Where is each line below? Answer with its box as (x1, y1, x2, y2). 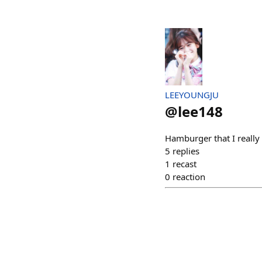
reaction (173, 170, 205, 182)
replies (173, 144, 199, 157)
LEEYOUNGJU (165, 88, 219, 101)
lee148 (178, 101, 223, 121)
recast (173, 157, 196, 170)
